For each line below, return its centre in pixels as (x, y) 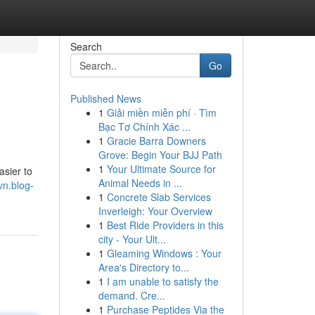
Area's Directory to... (143, 267)
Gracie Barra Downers (156, 141)
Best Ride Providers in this (165, 225)
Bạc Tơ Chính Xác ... (144, 127)
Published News (105, 98)
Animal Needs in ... (140, 183)
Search (86, 46)
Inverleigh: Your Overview (155, 211)
